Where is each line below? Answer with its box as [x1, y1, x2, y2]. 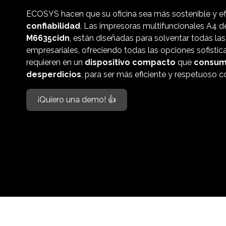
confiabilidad [26, 21, 80, 31]
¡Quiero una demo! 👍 [37, 95, 116, 104]
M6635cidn [26, 33, 70, 43]
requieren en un [26, 58, 85, 67]
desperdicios [26, 70, 81, 79]
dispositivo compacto [85, 58, 176, 67]
